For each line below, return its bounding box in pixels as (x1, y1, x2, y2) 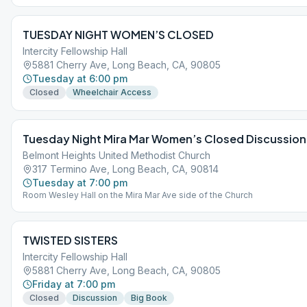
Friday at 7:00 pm (32, 278, 115, 290)
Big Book (131, 293, 167, 303)
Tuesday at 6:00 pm (32, 73, 127, 84)
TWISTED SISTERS (23, 233, 118, 247)
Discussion (73, 293, 117, 303)
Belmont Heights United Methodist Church (23, 149, 210, 161)
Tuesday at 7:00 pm (32, 177, 127, 188)
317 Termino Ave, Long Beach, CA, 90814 (32, 163, 219, 175)
